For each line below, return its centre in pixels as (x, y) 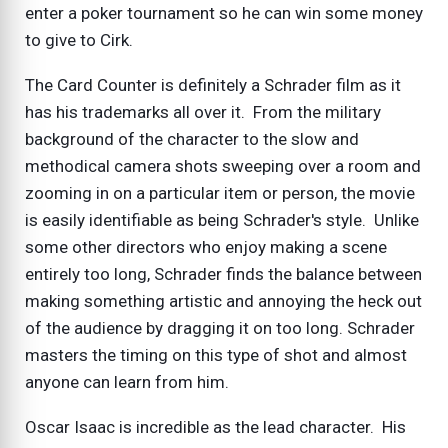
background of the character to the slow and (192, 139)
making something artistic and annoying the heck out (223, 301)
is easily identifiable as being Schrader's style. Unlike (222, 220)
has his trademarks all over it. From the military (203, 112)
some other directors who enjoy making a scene (206, 247)
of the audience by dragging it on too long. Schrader (220, 328)
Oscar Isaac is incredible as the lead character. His (215, 427)
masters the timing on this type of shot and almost (216, 355)
